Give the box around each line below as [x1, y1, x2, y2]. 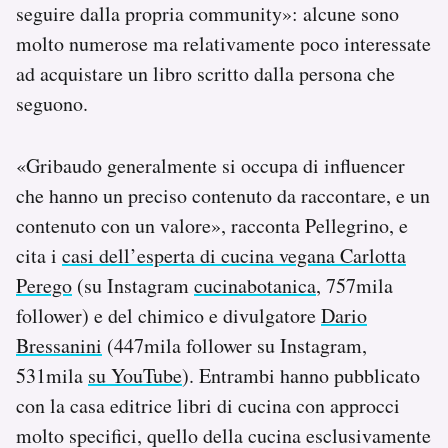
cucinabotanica [194, 272, 316, 300]
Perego [16, 272, 72, 300]
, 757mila [316, 272, 393, 300]
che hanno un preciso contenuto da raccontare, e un [16, 182, 430, 210]
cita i [16, 242, 62, 270]
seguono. [16, 90, 88, 118]
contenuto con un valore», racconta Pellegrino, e [16, 212, 408, 240]
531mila [16, 362, 88, 390]
